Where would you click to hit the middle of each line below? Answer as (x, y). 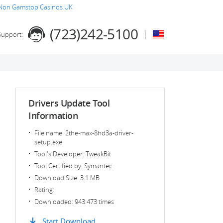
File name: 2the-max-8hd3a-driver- (84, 133)
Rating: (44, 190)
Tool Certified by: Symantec (73, 166)
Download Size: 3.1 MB (67, 178)
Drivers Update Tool (69, 103)
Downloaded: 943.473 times (74, 202)
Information (53, 115)
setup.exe (48, 142)
